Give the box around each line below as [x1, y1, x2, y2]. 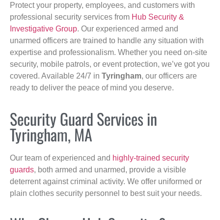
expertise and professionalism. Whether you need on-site [10, 48, 207, 57]
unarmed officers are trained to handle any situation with [10, 36, 204, 45]
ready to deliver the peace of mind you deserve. [10, 83, 174, 92]
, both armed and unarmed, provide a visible [34, 165, 186, 174]
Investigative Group [10, 25, 77, 33]
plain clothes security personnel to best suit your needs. [10, 189, 202, 197]
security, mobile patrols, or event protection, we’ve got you [10, 60, 210, 69]
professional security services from [10, 13, 132, 22]
